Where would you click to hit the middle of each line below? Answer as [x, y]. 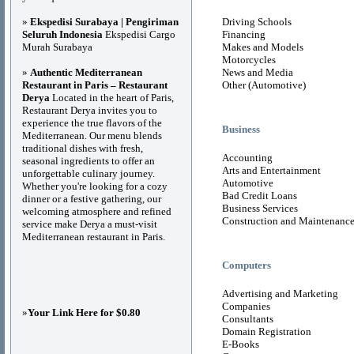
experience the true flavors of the [92, 123]
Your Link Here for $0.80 [84, 313]
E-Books [241, 344]
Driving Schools [257, 22]
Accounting [247, 158]
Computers [247, 265]
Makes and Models [263, 47]
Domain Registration [267, 331]
